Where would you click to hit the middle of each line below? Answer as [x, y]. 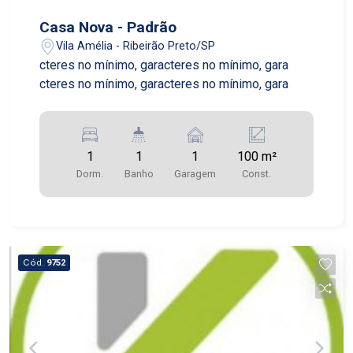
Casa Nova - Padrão [108, 27]
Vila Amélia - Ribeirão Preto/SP [136, 46]
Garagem [195, 173]
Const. [257, 173]
